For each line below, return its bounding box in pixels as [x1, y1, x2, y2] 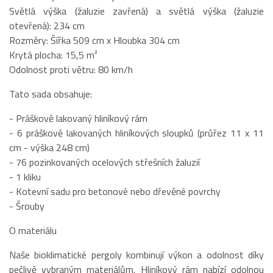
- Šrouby [9, 198, 44, 213]
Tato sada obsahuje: [9, 86, 92, 101]
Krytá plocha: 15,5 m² [9, 47, 97, 62]
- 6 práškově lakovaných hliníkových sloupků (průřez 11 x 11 [9, 125, 264, 140]
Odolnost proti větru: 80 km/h [9, 62, 133, 77]
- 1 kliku [9, 169, 41, 184]
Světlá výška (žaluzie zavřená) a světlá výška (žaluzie [9, 3, 264, 18]
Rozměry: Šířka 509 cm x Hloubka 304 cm [9, 32, 180, 48]
